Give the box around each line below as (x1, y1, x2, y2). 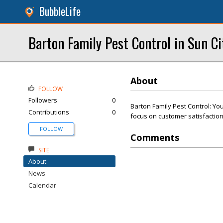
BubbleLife (39, 3, 81, 19)
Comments (130, 131, 179, 143)
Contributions (28, 108, 69, 116)
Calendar (28, 181, 56, 190)
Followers (28, 96, 57, 105)
